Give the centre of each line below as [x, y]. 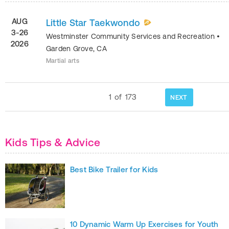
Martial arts [63, 61]
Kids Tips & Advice [53, 142]
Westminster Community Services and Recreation [132, 36]
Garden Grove [70, 49]
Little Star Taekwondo [93, 23]
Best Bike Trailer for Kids [114, 169]
